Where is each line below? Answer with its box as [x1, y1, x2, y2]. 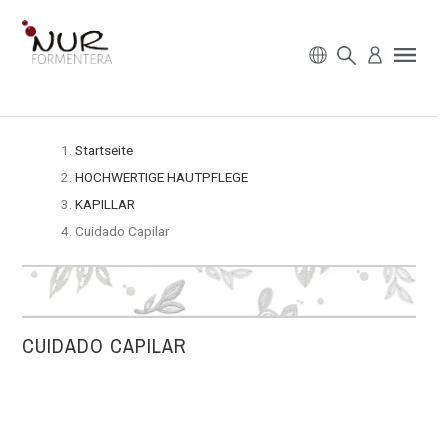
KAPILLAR [75, 196, 136, 213]
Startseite [75, 142, 134, 159]
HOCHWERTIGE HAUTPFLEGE [75, 169, 249, 186]
